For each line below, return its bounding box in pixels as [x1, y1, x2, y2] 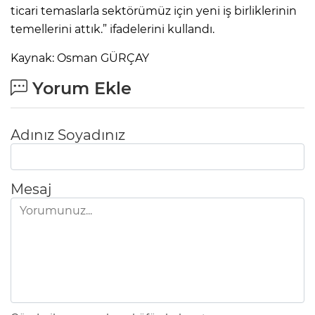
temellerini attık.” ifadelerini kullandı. [11, 22, 214, 36]
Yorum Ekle [27, 77, 131, 98]
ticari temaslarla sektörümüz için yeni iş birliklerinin [11, 4, 297, 18]
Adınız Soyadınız [11, 126, 125, 143]
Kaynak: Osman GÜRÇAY [11, 51, 149, 65]
